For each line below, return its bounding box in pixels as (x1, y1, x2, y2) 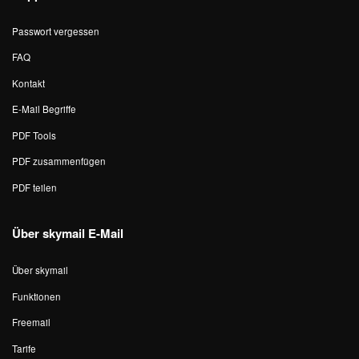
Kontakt (12, 76, 45, 90)
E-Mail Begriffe (12, 103, 76, 115)
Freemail (12, 316, 50, 329)
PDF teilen (12, 180, 57, 194)
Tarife (12, 341, 36, 355)
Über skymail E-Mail (12, 224, 123, 242)
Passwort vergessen (12, 24, 99, 38)
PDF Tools (12, 128, 56, 142)
